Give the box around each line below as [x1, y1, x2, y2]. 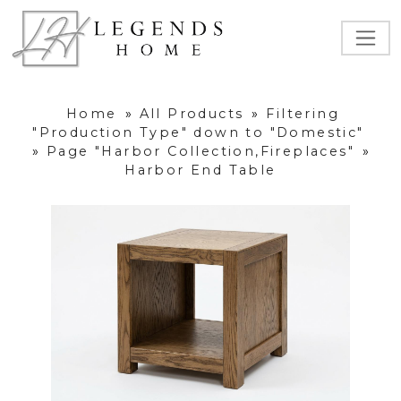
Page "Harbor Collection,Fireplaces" [47, 143, 355, 160]
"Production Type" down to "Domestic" [32, 124, 364, 141]
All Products [139, 106, 244, 123]
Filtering [266, 106, 340, 123]
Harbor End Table [124, 162, 277, 179]
